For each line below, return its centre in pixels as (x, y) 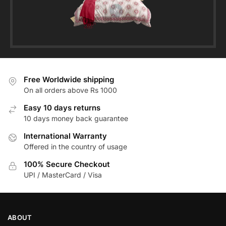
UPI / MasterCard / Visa (63, 175)
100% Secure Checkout (67, 164)
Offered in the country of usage (75, 146)
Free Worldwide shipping (69, 79)
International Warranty (65, 136)
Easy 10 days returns (62, 107)
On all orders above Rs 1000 (70, 90)
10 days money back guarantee (76, 118)
